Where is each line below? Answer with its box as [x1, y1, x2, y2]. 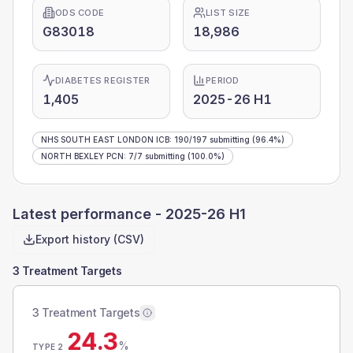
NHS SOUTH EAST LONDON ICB [41, 135, 169, 144]
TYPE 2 [32, 342, 64, 351]
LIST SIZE [206, 7, 251, 18]
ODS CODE [55, 7, 105, 18]
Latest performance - [13, 206, 165, 222]
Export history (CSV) [35, 232, 144, 246]
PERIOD [206, 75, 240, 86]
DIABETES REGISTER [55, 75, 150, 86]
